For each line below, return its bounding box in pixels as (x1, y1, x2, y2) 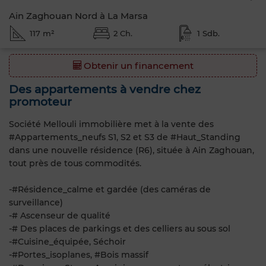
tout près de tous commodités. (9, 157, 141, 169)
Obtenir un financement (81, 60, 194, 71)
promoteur (9, 95, 72, 109)
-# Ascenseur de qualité (9, 210, 110, 221)
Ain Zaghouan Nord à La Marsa (9, 10, 148, 21)
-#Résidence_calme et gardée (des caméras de (9, 183, 211, 195)
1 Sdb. (197, 28, 220, 38)
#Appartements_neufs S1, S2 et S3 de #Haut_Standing (9, 131, 240, 142)
